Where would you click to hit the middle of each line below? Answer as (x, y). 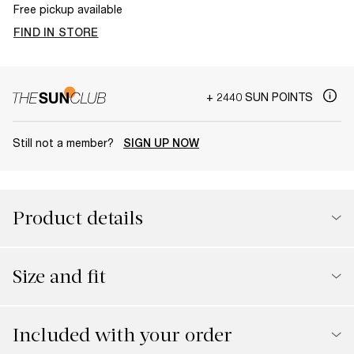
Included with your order (122, 335)
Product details (78, 218)
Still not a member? (65, 142)
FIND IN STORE (56, 32)
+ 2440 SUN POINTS (261, 96)
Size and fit (59, 276)
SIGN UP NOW (161, 143)
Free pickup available (68, 9)
